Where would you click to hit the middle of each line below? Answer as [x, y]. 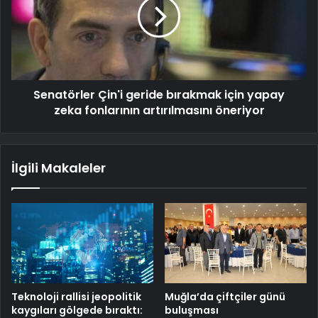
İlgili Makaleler [59, 168]
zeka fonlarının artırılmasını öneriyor [159, 111]
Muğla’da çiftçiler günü [225, 296]
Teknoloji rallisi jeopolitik [76, 296]
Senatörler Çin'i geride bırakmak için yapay [159, 95]
